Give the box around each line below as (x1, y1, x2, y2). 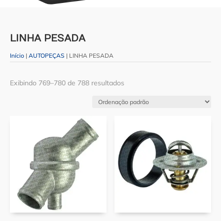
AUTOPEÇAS (29, 52, 65, 60)
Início (10, 52, 24, 60)
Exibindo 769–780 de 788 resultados (10, 78, 124, 88)
